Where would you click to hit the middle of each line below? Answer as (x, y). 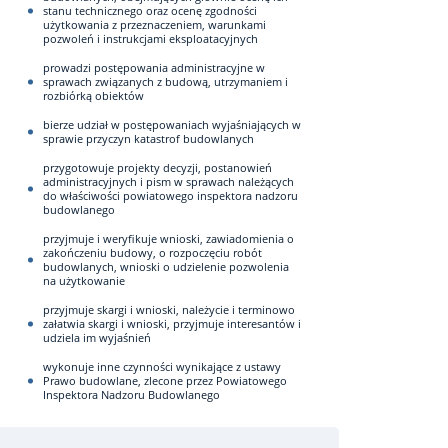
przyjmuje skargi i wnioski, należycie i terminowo (169, 309)
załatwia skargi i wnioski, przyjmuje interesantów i (172, 323)
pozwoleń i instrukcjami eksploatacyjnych (150, 38)
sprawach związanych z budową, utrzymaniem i (165, 81)
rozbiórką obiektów (93, 95)
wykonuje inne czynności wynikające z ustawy (162, 366)
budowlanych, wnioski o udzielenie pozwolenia (166, 266)
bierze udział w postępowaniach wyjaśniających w (172, 124)
